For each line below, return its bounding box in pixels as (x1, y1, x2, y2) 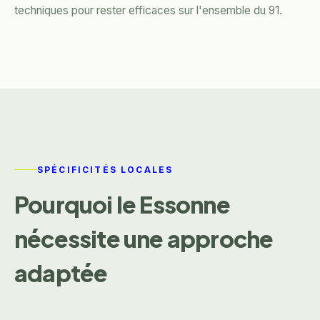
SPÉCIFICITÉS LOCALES (37, 164, 174, 175)
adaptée (14, 258, 108, 287)
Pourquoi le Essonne (14, 189, 230, 219)
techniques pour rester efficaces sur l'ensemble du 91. (14, 4, 282, 18)
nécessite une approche (14, 224, 274, 253)
